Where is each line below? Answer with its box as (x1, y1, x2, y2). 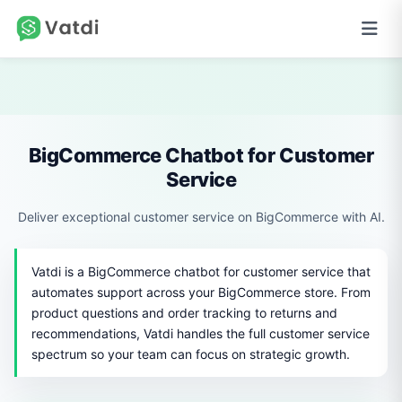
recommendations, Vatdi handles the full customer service (31, 326, 370, 341)
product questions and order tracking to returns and (31, 305, 337, 320)
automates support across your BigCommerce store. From (31, 284, 371, 300)
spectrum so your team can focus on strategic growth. (31, 346, 350, 362)
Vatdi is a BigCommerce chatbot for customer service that (31, 264, 371, 279)
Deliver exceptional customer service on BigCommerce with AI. (17, 209, 385, 224)
